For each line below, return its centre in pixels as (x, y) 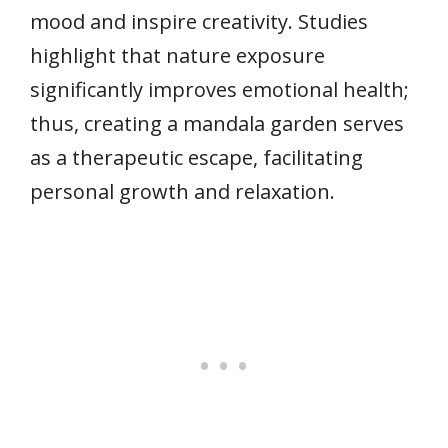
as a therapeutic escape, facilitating (196, 157)
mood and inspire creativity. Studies (199, 21)
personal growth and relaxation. (182, 191)
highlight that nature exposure (177, 55)
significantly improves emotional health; (219, 89)
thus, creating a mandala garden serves (217, 123)
